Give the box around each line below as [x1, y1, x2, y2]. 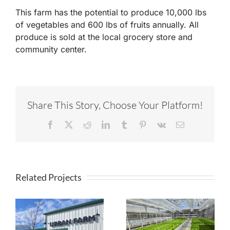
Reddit [90, 120, 112, 128]
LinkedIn [109, 120, 139, 128]
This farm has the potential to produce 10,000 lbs [15, 7, 206, 18]
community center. [15, 44, 87, 55]
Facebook [53, 120, 86, 128]
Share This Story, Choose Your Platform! [27, 98, 203, 111]
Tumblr [127, 120, 151, 128]
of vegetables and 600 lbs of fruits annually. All [15, 20, 199, 30]
